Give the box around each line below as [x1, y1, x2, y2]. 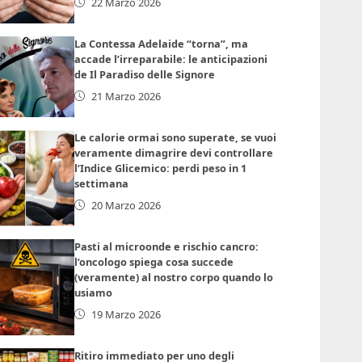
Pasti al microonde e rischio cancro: [74, 238, 259, 254]
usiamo [74, 284, 113, 300]
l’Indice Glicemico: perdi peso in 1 [74, 160, 247, 175]
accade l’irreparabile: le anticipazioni [74, 51, 268, 66]
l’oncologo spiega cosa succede [74, 254, 234, 269]
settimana [74, 175, 129, 191]
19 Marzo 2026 [91, 306, 162, 322]
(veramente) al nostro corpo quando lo [74, 269, 274, 284]
